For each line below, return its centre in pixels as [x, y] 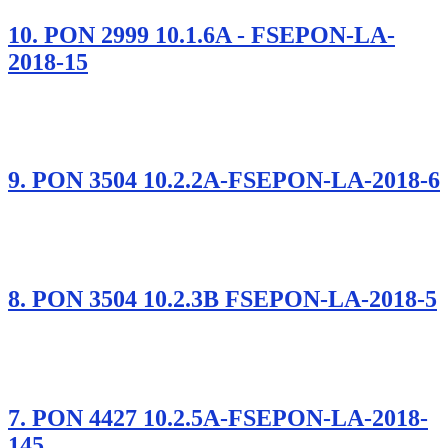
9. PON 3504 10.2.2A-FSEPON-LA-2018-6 [224, 180]
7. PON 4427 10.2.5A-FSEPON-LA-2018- [218, 417]
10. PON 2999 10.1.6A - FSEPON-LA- [201, 34]
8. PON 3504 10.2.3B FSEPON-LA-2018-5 [222, 299]
